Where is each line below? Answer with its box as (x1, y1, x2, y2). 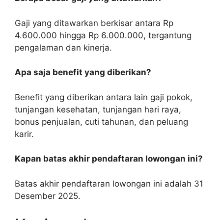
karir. (15, 129, 34, 139)
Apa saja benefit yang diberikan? (15, 67, 151, 78)
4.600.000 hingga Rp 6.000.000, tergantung (15, 30, 192, 40)
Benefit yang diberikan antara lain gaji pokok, (15, 92, 192, 102)
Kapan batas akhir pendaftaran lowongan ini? (15, 154, 203, 164)
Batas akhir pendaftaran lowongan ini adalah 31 (15, 178, 203, 189)
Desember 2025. (15, 191, 81, 201)
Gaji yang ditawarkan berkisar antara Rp (15, 18, 173, 28)
